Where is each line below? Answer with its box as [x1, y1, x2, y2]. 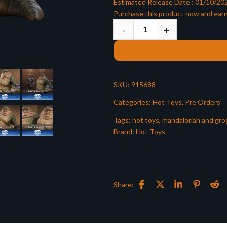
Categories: [113, 98, 153, 107]
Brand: [113, 127, 136, 136]
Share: [113, 180, 134, 189]
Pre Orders [185, 98, 220, 107]
